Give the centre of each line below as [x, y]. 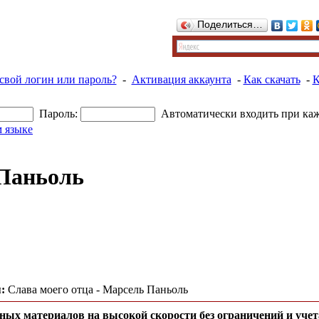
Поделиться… [230, 25]
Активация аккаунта [181, 79]
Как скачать [272, 79]
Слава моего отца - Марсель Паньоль [96, 289]
